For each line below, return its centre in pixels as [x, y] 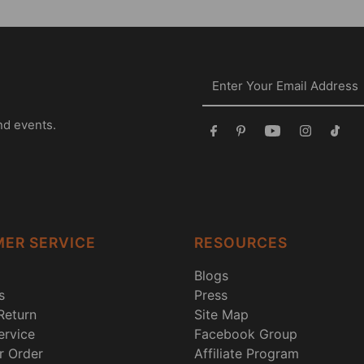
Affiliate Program [246, 353]
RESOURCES [240, 242]
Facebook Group [245, 334]
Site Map [221, 314]
